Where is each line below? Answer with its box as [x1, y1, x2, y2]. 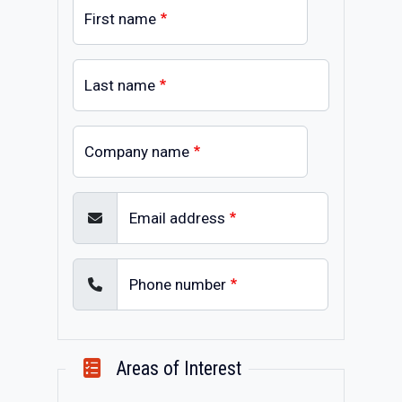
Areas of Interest [111, 357, 242, 380]
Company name [84, 143, 189, 161]
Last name [84, 76, 155, 94]
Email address [129, 209, 225, 227]
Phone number [129, 275, 226, 293]
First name [84, 10, 156, 28]
